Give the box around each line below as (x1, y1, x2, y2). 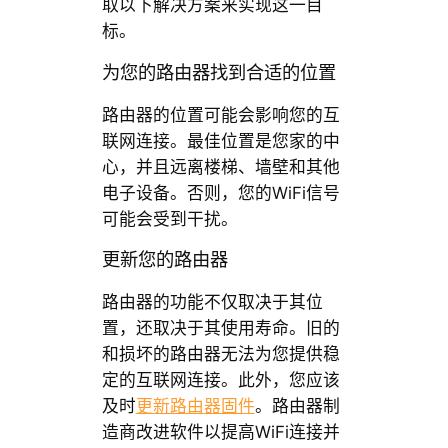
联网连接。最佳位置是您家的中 (101, 130, 340, 151)
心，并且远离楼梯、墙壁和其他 (101, 156, 340, 177)
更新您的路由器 (101, 250, 228, 271)
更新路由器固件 (135, 396, 255, 417)
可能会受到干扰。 (101, 208, 238, 229)
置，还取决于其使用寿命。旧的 (101, 318, 340, 339)
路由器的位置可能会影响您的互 (101, 104, 340, 125)
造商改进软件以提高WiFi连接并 (101, 422, 340, 443)
